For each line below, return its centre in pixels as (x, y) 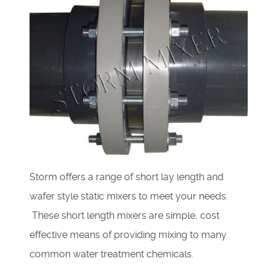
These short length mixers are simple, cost (124, 215)
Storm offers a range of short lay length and (127, 177)
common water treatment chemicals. (111, 254)
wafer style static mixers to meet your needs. (129, 196)
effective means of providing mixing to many (128, 234)
